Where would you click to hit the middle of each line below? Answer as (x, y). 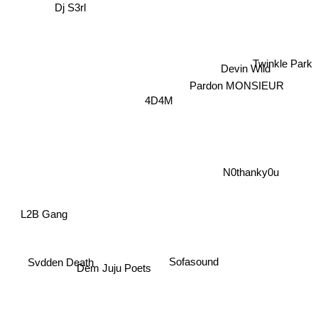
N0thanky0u (251, 171)
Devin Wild (246, 52)
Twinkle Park (283, 62)
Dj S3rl (70, 13)
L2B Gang (44, 216)
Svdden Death (60, 263)
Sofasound (193, 263)
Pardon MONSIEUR (237, 89)
